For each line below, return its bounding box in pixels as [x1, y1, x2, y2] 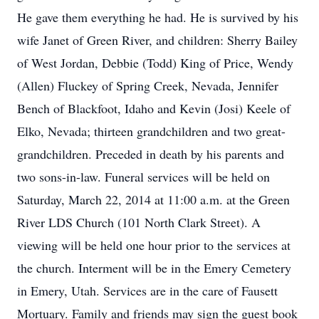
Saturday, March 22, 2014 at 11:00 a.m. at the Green [17, 191, 290, 208]
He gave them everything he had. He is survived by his [17, 9, 298, 26]
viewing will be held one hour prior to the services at [17, 236, 291, 253]
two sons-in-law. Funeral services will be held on [17, 168, 270, 185]
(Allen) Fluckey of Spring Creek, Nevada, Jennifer [17, 77, 278, 94]
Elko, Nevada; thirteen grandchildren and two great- [17, 122, 286, 140]
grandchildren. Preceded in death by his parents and [17, 145, 284, 162]
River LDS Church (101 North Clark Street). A [17, 214, 261, 231]
